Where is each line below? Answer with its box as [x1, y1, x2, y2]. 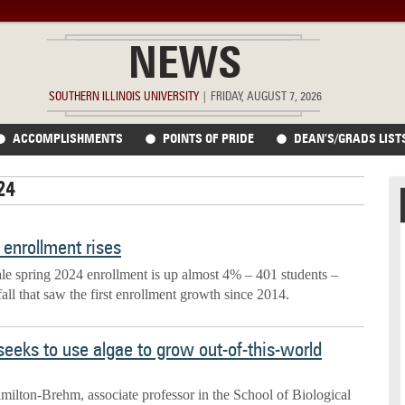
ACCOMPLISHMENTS [13, 133, 124, 146]
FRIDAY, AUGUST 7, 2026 [207, 91, 322, 104]
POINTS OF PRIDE [163, 133, 255, 146]
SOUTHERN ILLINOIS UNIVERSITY [48, 91, 199, 104]
